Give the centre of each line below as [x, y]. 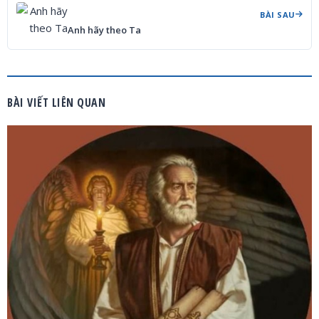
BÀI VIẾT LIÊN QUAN [56, 103]
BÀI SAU [278, 14]
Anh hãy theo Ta [104, 30]
